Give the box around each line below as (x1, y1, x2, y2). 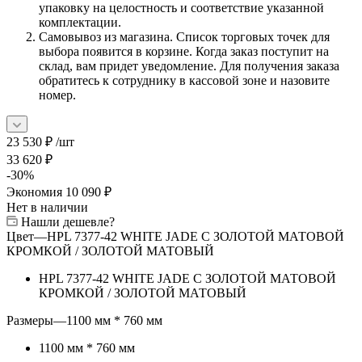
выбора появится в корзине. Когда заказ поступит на (39, 44, 329, 58)
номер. (39, 87, 76, 102)
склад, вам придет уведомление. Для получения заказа (39, 58, 339, 73)
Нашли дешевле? (21, 214, 115, 229)
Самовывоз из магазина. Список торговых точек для (39, 29, 330, 44)
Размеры (6, 313, 53, 327)
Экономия (6, 184, 65, 199)
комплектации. (39, 15, 121, 29)
